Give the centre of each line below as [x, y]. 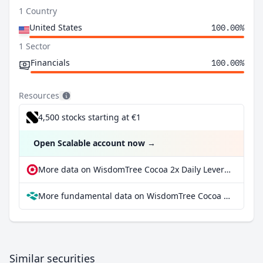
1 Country [38, 11]
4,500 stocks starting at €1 [90, 117]
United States [56, 27]
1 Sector [35, 46]
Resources [39, 95]
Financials [50, 63]
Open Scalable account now [89, 143]
